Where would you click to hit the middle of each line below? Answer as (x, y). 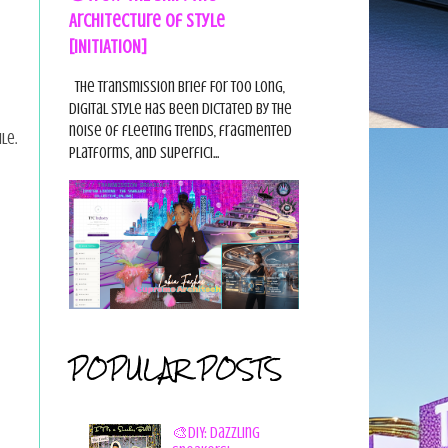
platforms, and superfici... (143, 153)
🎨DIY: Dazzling (215, 433)
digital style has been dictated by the (180, 109)
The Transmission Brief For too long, (176, 87)
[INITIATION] (107, 46)
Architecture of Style (146, 20)
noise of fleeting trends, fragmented (180, 131)
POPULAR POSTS (175, 369)
